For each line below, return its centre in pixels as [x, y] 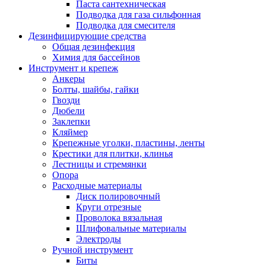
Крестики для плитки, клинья [113, 153]
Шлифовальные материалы [131, 228]
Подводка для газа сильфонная [138, 14]
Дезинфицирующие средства [87, 36]
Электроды [99, 239]
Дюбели [69, 110]
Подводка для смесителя [126, 25]
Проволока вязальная [119, 217]
